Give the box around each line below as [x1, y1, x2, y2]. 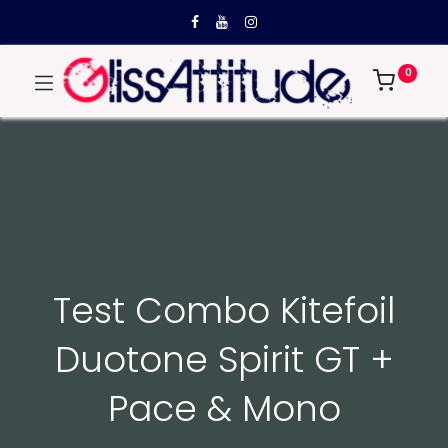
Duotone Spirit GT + [54, 335, 394, 385]
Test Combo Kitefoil [53, 286, 395, 336]
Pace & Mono [107, 384, 341, 434]
